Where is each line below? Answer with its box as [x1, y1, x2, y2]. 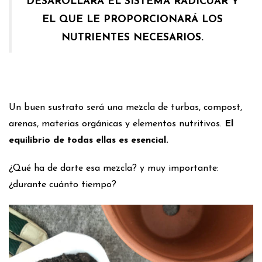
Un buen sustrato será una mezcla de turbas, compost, [9, 102, 242, 112]
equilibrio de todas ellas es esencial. [9, 135, 168, 145]
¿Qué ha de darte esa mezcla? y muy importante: [9, 163, 219, 173]
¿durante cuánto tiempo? [9, 180, 116, 189]
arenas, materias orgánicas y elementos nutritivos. [9, 119, 225, 129]
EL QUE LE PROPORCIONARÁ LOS [42, 14, 223, 25]
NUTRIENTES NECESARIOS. [61, 32, 204, 43]
